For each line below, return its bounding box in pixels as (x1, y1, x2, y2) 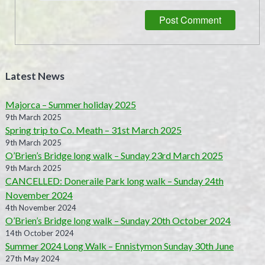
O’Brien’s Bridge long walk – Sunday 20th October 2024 (5, 215, 231, 227)
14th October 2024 (5, 228, 74, 238)
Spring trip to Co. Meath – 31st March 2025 (5, 124, 182, 136)
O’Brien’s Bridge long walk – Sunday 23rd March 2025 (5, 150, 223, 161)
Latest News (5, 69, 64, 82)
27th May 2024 (5, 254, 60, 264)
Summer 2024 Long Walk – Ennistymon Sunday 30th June (5, 240, 234, 252)
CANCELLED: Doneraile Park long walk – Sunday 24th (5, 175, 224, 187)
